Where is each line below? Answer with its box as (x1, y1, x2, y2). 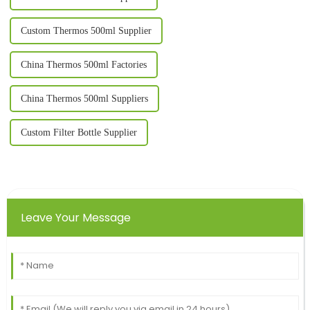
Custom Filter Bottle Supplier (20, 127, 137, 138)
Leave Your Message (20, 210, 131, 226)
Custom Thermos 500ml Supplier (20, 26, 152, 37)
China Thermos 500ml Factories (20, 60, 147, 71)
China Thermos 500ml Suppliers (20, 93, 148, 104)
